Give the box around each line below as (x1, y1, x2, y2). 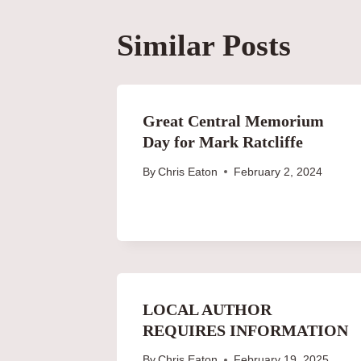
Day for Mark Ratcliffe (143, 132, 303, 151)
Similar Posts (117, 27, 291, 62)
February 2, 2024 (234, 165, 323, 178)
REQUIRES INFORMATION (143, 321, 348, 339)
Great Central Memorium (143, 111, 324, 130)
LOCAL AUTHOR (143, 300, 272, 318)
